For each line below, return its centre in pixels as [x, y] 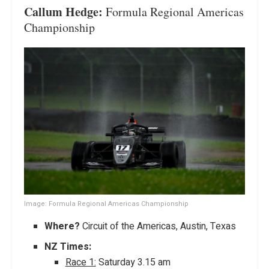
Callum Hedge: [63, 11]
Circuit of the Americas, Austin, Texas [158, 227]
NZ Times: [68, 247]
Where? [62, 227]
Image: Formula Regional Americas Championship [106, 204]
